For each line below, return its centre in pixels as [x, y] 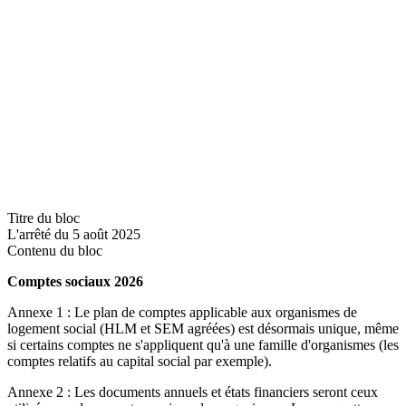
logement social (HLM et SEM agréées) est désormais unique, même [203, 329]
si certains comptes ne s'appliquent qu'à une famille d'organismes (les [203, 345]
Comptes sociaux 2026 [75, 282]
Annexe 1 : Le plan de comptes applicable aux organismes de [182, 313]
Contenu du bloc [55, 251]
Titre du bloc [43, 218]
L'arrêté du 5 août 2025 [74, 235]
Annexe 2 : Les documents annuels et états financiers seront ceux [193, 392]
